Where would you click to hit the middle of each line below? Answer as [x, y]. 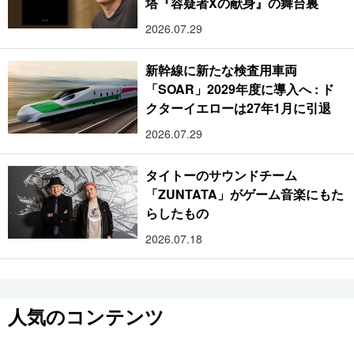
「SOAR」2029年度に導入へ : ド [240, 88]
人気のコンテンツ [86, 316]
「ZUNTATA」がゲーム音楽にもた [245, 194]
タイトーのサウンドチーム [222, 175]
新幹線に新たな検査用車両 [222, 70]
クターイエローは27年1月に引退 [239, 107]
